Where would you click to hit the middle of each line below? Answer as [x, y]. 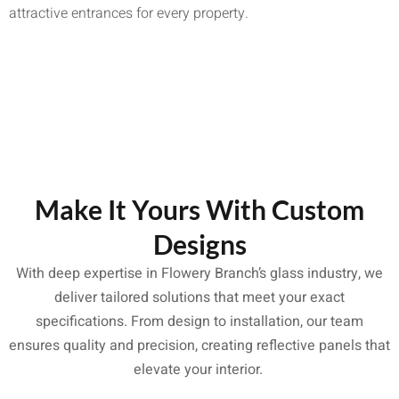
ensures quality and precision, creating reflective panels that [199, 345]
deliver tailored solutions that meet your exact [199, 297]
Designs [199, 244]
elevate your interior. [199, 369]
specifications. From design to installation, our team [199, 321]
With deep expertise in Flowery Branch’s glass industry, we [199, 273]
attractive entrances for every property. [129, 13]
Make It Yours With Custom [199, 209]
